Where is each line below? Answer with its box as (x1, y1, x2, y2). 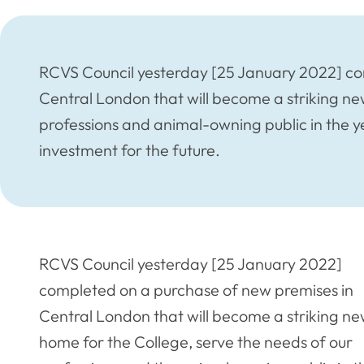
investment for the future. (39, 140, 220, 161)
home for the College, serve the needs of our (39, 331, 353, 352)
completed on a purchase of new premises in (39, 279, 353, 300)
